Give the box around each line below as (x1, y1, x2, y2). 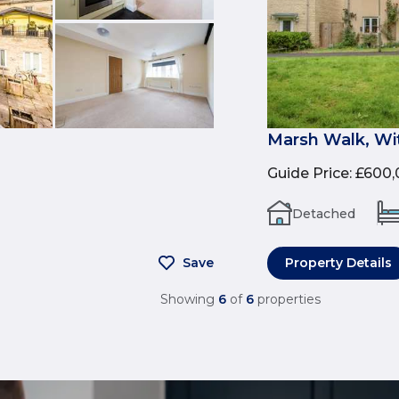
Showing (160, 290, 215, 307)
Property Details (285, 254, 392, 271)
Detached (292, 205, 355, 222)
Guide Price (267, 164, 349, 182)
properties (257, 290, 321, 307)
